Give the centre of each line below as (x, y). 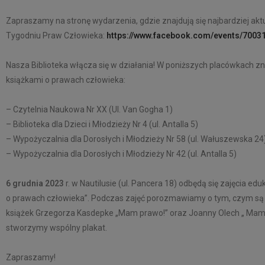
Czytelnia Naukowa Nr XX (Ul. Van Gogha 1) (93, 109)
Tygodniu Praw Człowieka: (56, 35)
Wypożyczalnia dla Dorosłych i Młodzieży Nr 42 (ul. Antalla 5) (125, 153)
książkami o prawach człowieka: (66, 80)
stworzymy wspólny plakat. (56, 227)
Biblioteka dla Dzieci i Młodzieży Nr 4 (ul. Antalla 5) (106, 124)
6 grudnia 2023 (35, 183)
